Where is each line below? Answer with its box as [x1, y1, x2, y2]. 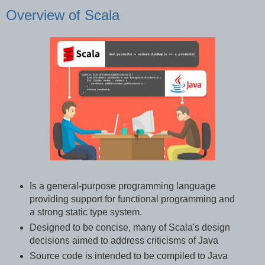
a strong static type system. [29, 207, 144, 218]
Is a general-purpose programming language [29, 181, 216, 192]
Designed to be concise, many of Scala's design [29, 222, 230, 233]
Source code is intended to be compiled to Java [29, 251, 228, 261]
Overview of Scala [6, 7, 119, 23]
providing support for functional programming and [29, 194, 235, 205]
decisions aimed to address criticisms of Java [29, 235, 218, 246]
